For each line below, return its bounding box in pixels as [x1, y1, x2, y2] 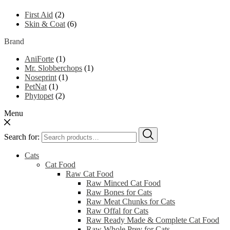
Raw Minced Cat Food [86, 179, 161, 188]
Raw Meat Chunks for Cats [86, 197, 175, 206]
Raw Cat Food [66, 169, 113, 179]
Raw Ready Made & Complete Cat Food [86, 216, 219, 225]
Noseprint [25, 73, 56, 82]
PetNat [25, 82, 47, 91]
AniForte [25, 54, 54, 64]
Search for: [4, 132, 40, 142]
